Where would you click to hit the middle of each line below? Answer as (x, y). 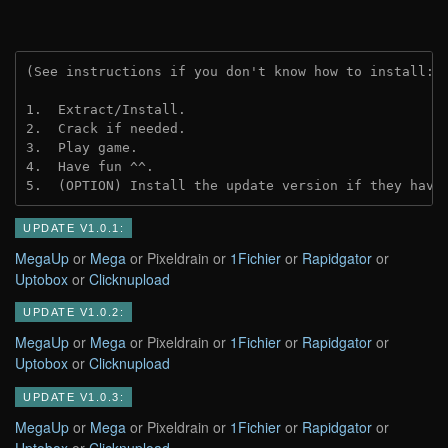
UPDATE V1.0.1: (73, 227)
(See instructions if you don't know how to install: (234, 71)
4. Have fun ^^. (90, 166)
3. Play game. (82, 147)
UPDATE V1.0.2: (73, 312)
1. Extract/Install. (106, 109)
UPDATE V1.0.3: (73, 396)
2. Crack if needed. (106, 128)
